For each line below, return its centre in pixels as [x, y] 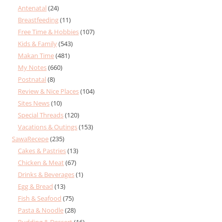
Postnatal [32, 79]
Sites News [34, 103]
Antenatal [32, 8]
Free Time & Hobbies [48, 31]
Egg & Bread [35, 186]
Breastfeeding [38, 20]
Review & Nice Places [48, 91]
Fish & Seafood [40, 198]
